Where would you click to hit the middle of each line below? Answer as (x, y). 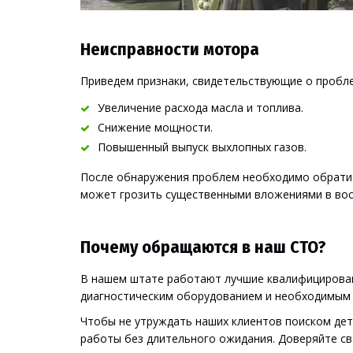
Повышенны (130, 147)
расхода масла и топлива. (232, 108)
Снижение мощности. (155, 128)
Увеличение (130, 108)
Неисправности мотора (170, 50)
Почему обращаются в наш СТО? (203, 247)
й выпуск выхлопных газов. (234, 147)
